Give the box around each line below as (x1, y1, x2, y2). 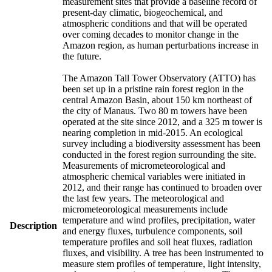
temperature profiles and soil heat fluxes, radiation (63, 236, 253, 247)
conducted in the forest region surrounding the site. (63, 149, 256, 160)
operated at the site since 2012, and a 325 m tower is (63, 116, 262, 127)
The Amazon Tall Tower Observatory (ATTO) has (63, 72, 256, 83)
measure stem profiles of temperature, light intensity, (63, 258, 261, 269)
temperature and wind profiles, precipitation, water (63, 214, 255, 225)
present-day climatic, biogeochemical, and (63, 7, 223, 18)
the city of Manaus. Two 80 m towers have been (63, 105, 247, 116)
